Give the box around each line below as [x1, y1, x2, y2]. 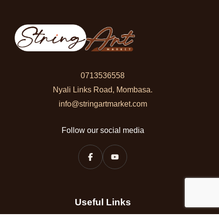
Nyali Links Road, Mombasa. [53, 85, 153, 94]
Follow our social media [61, 126, 144, 134]
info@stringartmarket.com [58, 99, 147, 108]
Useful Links [74, 197, 131, 207]
